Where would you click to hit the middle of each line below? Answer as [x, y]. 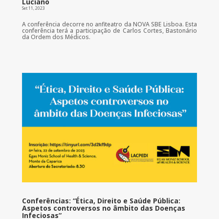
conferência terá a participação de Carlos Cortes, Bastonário [109, 30]
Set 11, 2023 [33, 8]
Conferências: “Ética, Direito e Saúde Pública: [101, 200]
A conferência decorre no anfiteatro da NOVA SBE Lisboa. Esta [109, 24]
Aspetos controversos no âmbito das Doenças [103, 208]
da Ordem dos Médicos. [56, 37]
